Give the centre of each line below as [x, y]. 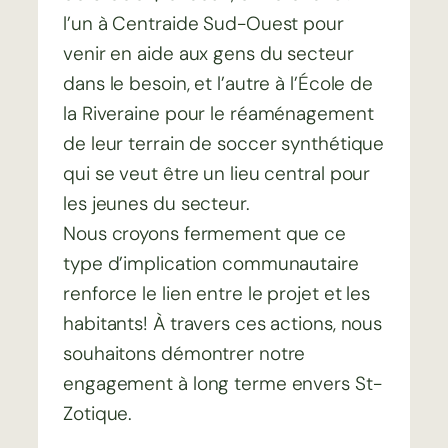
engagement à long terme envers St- [222, 384]
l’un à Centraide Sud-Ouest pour [203, 24]
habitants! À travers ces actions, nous [223, 324]
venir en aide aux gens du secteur [208, 54]
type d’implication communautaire [211, 264]
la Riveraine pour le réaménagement [218, 114]
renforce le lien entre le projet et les [217, 294]
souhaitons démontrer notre [184, 354]
